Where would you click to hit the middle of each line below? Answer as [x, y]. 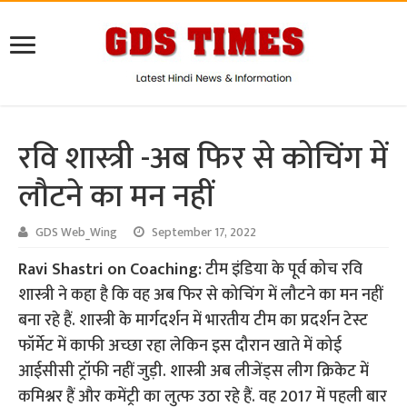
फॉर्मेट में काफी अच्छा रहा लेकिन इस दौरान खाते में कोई [180, 347]
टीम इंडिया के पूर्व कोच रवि [283, 270]
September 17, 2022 [204, 233]
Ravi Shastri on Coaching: [110, 270]
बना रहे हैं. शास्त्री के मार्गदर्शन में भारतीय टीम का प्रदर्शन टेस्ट [194, 321]
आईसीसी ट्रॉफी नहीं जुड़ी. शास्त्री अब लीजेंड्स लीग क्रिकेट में [194, 372]
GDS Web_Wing [77, 233]
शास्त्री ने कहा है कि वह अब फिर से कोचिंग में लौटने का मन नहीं [201, 296]
